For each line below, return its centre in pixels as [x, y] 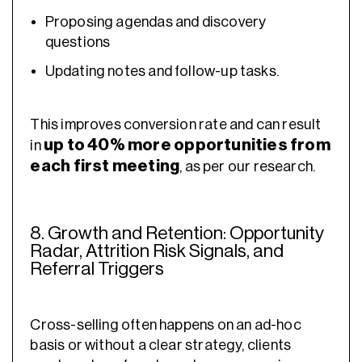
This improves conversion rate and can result [176, 125]
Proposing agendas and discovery [156, 22]
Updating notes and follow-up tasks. [162, 72]
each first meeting [105, 166]
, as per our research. [248, 167]
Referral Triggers [97, 269]
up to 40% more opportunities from [187, 145]
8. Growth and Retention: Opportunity [177, 234]
